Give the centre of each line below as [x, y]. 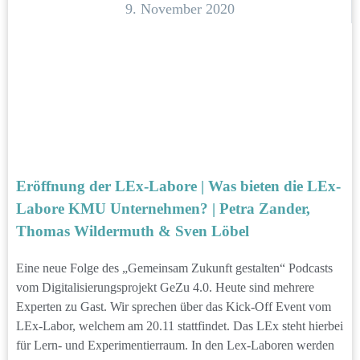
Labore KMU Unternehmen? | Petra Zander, [163, 208]
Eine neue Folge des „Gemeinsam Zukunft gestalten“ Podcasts [174, 268]
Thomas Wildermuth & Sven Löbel [133, 231]
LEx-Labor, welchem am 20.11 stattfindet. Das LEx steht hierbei [180, 325]
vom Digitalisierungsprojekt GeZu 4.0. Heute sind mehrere [165, 287]
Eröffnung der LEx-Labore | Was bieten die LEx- [178, 186]
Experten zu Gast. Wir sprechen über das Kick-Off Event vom [174, 306]
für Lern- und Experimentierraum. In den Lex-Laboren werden [175, 345]
